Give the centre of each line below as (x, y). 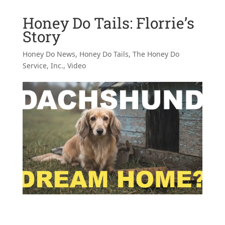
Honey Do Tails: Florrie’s (108, 23)
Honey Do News (49, 54)
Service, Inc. (43, 65)
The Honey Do (156, 54)
